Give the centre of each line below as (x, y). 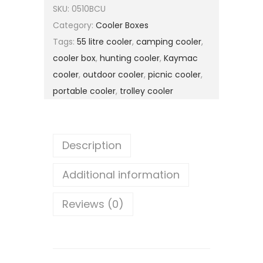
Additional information (121, 175)
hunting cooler (130, 58)
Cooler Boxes (122, 26)
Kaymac (181, 58)
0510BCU (89, 9)
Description (92, 146)
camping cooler (169, 42)
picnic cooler (174, 75)
